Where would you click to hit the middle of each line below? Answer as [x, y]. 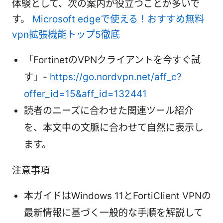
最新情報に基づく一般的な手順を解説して [113, 213]
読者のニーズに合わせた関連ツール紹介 [109, 111]
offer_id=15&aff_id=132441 [85, 94]
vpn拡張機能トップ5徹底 [66, 34]
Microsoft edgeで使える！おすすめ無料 [118, 19]
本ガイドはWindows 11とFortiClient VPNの [117, 196]
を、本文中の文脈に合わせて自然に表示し [114, 127]
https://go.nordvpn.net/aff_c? [116, 77]
